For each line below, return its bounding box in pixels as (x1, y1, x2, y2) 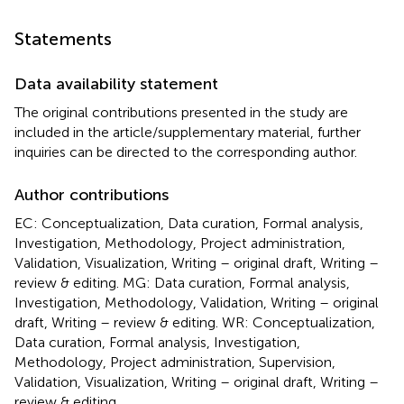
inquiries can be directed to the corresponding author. (14, 143, 357, 161)
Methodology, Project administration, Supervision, (14, 353, 335, 371)
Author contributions (14, 185, 169, 205)
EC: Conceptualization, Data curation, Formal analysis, (14, 215, 363, 232)
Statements (14, 28, 112, 50)
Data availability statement (14, 74, 218, 94)
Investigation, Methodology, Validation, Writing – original (14, 294, 379, 311)
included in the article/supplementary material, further (14, 124, 361, 141)
